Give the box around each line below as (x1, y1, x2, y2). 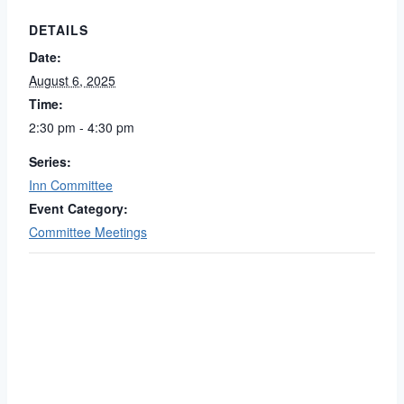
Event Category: (29, 199, 128, 217)
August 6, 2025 (29, 71, 115, 89)
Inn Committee (29, 176, 113, 194)
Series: (29, 152, 71, 170)
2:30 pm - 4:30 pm (29, 118, 134, 136)
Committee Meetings (29, 223, 147, 241)
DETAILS (29, 21, 88, 39)
